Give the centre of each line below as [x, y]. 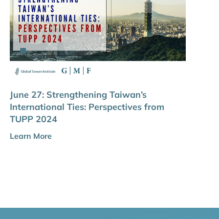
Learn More [31, 136]
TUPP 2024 [33, 119]
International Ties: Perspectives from [87, 107]
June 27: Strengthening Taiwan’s [78, 94]
